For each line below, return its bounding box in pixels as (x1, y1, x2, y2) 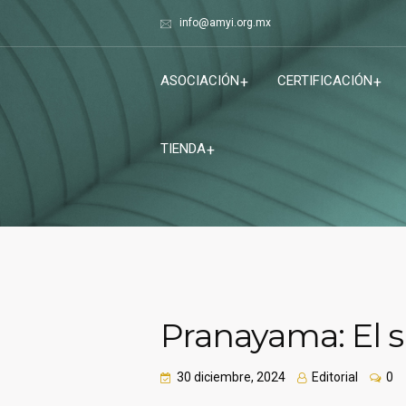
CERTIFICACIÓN (277, 72, 372, 90)
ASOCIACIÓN (160, 72, 239, 90)
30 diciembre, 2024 (177, 370, 285, 384)
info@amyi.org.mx (179, 16, 271, 29)
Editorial (309, 370, 358, 384)
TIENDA (160, 140, 206, 158)
